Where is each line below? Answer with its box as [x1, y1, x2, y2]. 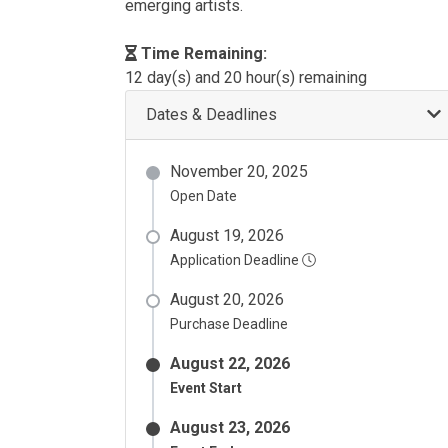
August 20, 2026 [170, 290, 284, 309]
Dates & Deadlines [146, 105, 277, 124]
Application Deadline [170, 252, 302, 268]
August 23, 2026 [170, 418, 290, 437]
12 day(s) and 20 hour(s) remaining [125, 68, 367, 87]
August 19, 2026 [170, 226, 284, 245]
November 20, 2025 [170, 162, 308, 181]
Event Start [170, 380, 242, 396]
